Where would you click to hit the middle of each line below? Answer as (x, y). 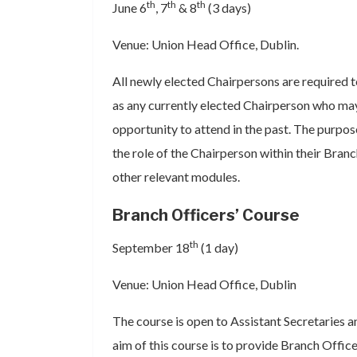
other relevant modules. (176, 177)
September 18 (151, 247)
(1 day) (218, 247)
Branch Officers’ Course (206, 215)
